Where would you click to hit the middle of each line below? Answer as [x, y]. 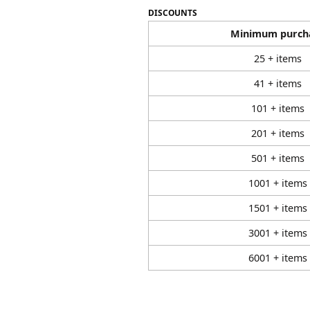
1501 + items [278, 208]
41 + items [278, 83]
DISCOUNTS [173, 13]
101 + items [278, 108]
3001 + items [278, 233]
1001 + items [278, 183]
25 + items [278, 58]
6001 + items [278, 258]
